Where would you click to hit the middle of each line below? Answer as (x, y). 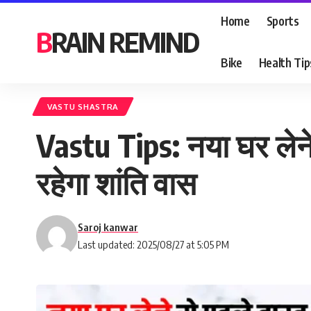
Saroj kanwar (108, 227)
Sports (283, 20)
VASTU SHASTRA (83, 107)
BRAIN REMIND (125, 42)
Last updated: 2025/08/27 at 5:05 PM (153, 244)
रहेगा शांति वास (120, 183)
